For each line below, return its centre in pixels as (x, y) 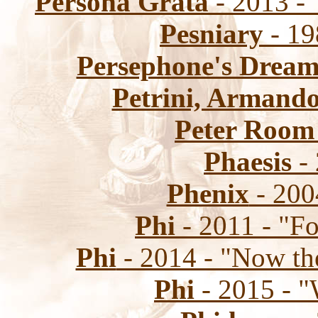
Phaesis (248, 161)
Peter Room (245, 130)
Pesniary (212, 34)
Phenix (208, 193)
